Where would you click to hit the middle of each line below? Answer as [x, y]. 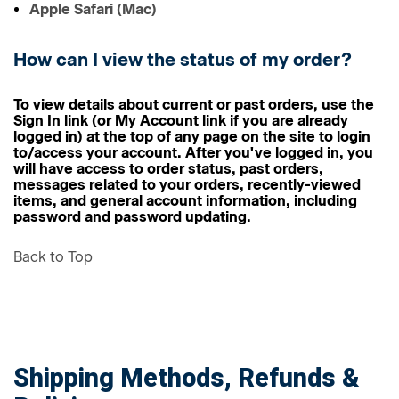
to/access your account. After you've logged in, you [193, 153]
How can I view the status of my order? [183, 60]
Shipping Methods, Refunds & [187, 379]
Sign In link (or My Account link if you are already [181, 121]
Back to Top [53, 257]
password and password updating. [132, 217]
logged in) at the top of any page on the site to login [192, 137]
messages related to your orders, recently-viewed [187, 185]
